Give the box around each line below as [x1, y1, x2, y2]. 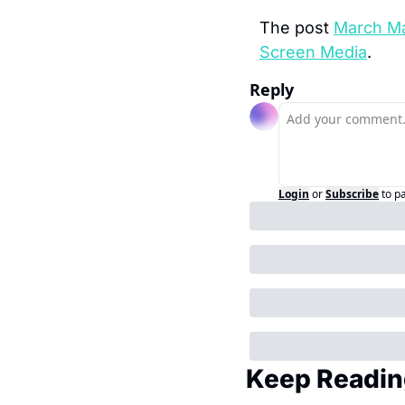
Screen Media [259, 42, 367, 62]
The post [259, 18, 334, 38]
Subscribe [325, 186, 379, 202]
